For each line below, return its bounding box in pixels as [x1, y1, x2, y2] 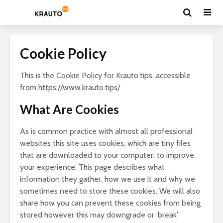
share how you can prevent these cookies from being [20, 198, 201, 208]
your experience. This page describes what [20, 162, 165, 172]
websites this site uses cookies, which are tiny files [20, 138, 191, 148]
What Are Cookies [20, 102, 119, 116]
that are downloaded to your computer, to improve [20, 150, 194, 160]
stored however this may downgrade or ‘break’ [20, 210, 178, 220]
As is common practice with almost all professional [20, 126, 193, 136]
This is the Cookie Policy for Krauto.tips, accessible [20, 71, 191, 80]
